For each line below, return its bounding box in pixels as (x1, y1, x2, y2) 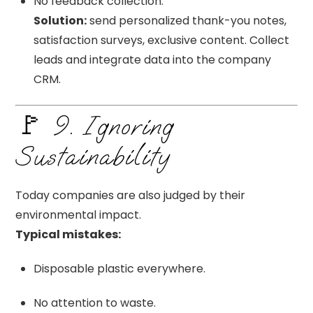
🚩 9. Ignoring (15, 110, 173, 144)
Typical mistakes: (15, 226, 122, 242)
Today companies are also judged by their (15, 187, 246, 203)
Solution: (34, 12, 87, 29)
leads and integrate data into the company (34, 51, 271, 68)
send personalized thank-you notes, (87, 12, 286, 29)
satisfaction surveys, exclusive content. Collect (34, 31, 289, 48)
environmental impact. (15, 206, 142, 223)
